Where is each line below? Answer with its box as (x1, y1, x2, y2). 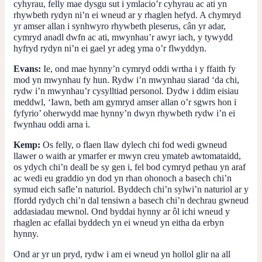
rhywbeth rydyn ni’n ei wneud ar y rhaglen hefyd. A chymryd (13, 9, 241, 20)
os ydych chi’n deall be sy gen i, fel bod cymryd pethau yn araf (13, 161, 246, 172)
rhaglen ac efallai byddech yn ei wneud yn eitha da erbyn (13, 217, 224, 227)
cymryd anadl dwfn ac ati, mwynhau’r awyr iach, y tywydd (13, 32, 233, 42)
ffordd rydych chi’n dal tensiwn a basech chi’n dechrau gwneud (13, 195, 249, 205)
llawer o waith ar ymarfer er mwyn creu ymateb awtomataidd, (13, 150, 241, 161)
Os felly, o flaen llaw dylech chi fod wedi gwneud (40, 139, 227, 150)
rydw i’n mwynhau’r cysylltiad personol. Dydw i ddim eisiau (13, 85, 239, 96)
